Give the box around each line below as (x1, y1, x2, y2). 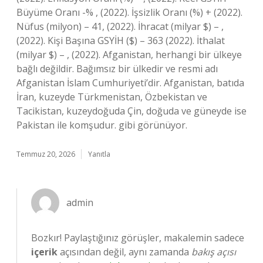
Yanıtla (88, 149, 110, 159)
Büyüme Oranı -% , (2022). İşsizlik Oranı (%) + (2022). (16, 6, 242, 19)
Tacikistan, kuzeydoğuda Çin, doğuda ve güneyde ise (16, 104, 247, 117)
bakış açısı (191, 245, 236, 258)
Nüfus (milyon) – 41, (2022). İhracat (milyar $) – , (16, 20, 224, 33)
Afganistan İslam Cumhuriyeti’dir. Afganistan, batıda (16, 76, 244, 89)
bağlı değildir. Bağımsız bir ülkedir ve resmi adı (16, 62, 218, 75)
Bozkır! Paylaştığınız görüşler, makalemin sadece (31, 231, 244, 244)
